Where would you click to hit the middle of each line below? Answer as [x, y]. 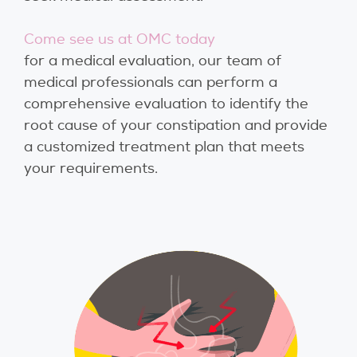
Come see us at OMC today [120, 39]
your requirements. [91, 169]
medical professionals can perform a [151, 82]
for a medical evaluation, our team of [153, 61]
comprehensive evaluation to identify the [166, 104]
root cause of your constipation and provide [176, 126]
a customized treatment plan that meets [164, 147]
